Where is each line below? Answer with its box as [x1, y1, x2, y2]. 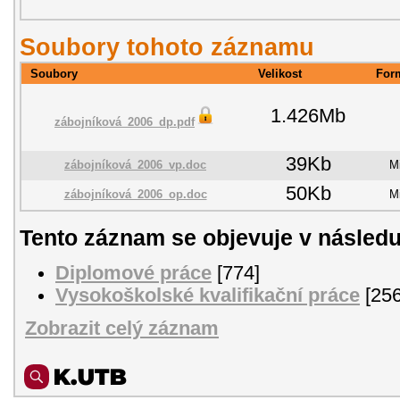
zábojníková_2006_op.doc [63, 187, 207, 201]
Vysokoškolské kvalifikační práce [55, 284, 360, 306]
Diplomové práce [55, 262, 212, 284]
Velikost [258, 66, 302, 80]
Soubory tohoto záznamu [20, 32, 314, 61]
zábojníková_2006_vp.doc [64, 157, 206, 171]
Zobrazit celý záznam [25, 318, 219, 340]
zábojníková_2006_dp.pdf [54, 114, 195, 129]
